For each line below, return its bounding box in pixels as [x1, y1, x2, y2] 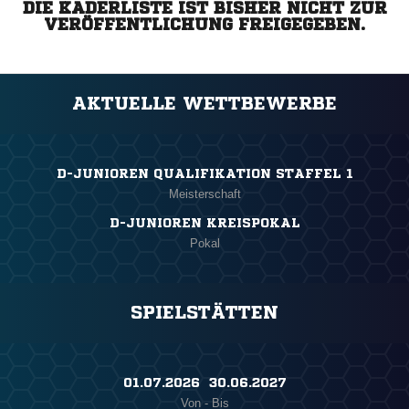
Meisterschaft [168, 187, 241, 202]
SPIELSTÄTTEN [131, 303, 278, 323]
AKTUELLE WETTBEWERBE [72, 94, 337, 114]
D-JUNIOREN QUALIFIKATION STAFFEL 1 [56, 167, 353, 181]
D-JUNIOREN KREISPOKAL [109, 216, 300, 230]
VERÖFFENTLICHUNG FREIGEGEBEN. [44, 16, 365, 33]
